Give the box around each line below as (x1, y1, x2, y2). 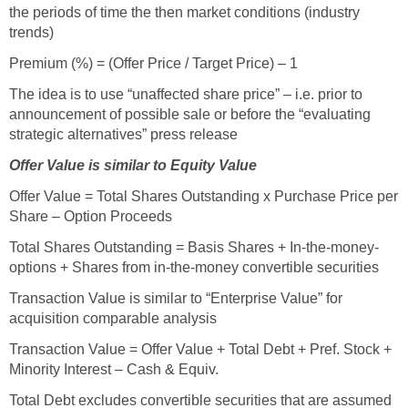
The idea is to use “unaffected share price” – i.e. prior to (9, 87, 362, 103)
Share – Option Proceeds (9, 209, 172, 225)
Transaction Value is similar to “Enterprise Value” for (9, 291, 342, 307)
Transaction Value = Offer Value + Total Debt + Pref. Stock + (9, 342, 392, 358)
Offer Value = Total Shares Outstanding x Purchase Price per (9, 189, 398, 205)
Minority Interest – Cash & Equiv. (9, 362, 219, 378)
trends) (9, 25, 54, 41)
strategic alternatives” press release (9, 127, 238, 143)
